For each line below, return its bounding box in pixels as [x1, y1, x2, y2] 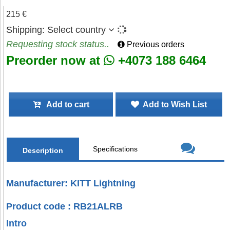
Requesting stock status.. [6, 39, 109, 49]
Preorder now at [6, 53, 104, 67]
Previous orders [125, 40, 184, 49]
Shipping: [6, 25, 47, 35]
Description [23, 146, 64, 155]
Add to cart [40, 100, 89, 109]
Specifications [93, 145, 138, 153]
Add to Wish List [139, 100, 207, 109]
